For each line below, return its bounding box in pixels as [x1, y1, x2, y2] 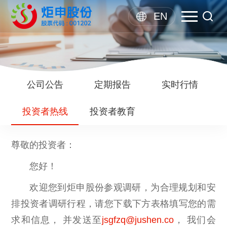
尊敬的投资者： [11, 139, 75, 150]
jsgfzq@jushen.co [101, 214, 174, 225]
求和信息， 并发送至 [11, 214, 102, 225]
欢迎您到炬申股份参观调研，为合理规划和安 [29, 182, 216, 193]
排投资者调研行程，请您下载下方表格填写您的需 [11, 198, 216, 209]
